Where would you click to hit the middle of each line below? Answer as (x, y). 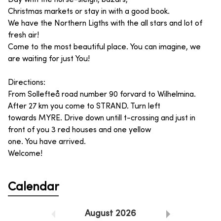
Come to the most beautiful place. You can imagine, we (104, 47)
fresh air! (23, 35)
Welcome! (25, 154)
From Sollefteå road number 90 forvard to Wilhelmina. (102, 94)
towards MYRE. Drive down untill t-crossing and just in (102, 118)
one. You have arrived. (47, 142)
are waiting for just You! (49, 59)
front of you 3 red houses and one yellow (79, 130)
